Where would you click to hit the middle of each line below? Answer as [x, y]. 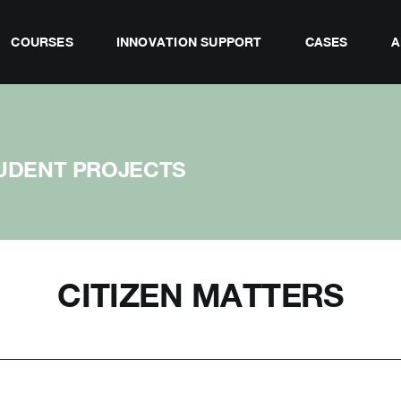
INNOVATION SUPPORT [189, 42]
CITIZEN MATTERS [200, 295]
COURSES [42, 42]
